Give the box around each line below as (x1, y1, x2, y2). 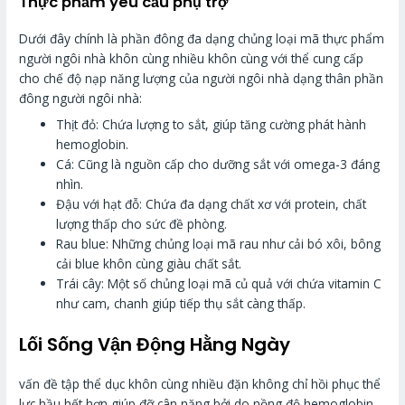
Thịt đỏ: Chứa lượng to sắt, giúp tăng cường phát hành (56, 116, 367, 134)
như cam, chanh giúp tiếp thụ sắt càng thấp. (56, 295, 306, 313)
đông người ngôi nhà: (19, 89, 143, 108)
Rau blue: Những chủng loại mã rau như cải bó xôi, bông (56, 235, 381, 253)
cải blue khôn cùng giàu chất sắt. (56, 255, 242, 273)
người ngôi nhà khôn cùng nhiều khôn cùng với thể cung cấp (19, 50, 364, 68)
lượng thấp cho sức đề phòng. (56, 215, 228, 233)
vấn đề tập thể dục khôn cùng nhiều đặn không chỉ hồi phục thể (19, 374, 381, 392)
